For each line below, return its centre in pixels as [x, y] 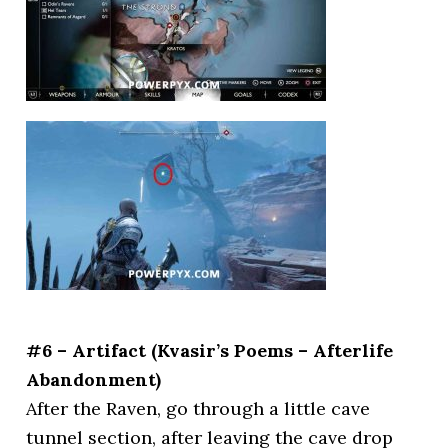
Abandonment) [94, 379]
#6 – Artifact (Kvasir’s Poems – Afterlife [210, 350]
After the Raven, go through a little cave [198, 408]
